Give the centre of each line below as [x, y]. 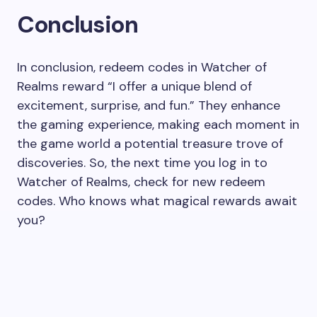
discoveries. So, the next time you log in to [142, 162]
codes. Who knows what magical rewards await [157, 201]
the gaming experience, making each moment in [158, 124]
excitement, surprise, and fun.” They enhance [149, 105]
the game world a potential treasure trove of [150, 143]
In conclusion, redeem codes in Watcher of [142, 67]
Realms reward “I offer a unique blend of [134, 86]
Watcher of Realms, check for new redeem [141, 181]
